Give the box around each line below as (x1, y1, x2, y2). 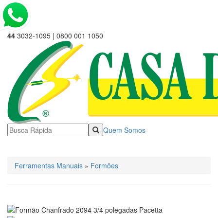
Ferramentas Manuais (15, 161, 83, 170)
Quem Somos (103, 125, 145, 135)
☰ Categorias (12, 142, 55, 152)
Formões (91, 161, 118, 170)
